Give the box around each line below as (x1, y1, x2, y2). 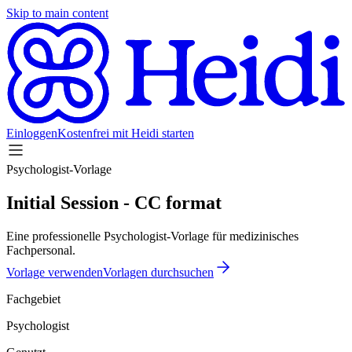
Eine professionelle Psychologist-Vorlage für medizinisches (6, 229, 299, 243)
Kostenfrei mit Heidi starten (57, 126, 194, 141)
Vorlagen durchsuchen (103, 265, 214, 279)
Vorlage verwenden (6, 265, 103, 279)
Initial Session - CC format (6, 192, 222, 213)
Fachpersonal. (6, 243, 75, 257)
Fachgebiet (6, 291, 60, 306)
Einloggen (6, 126, 57, 141)
